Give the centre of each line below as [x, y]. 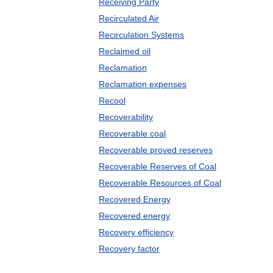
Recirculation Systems [141, 35]
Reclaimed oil [125, 51]
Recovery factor [129, 249]
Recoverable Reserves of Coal [158, 166]
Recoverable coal [132, 133]
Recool [112, 101]
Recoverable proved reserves [156, 150]
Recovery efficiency [136, 232]
